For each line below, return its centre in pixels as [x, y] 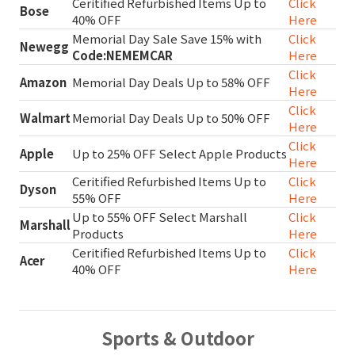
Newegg [44, 46]
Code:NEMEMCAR [122, 55]
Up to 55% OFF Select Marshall [160, 216]
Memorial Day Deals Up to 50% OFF [171, 117]
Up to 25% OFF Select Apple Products [179, 153]
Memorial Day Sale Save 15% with [167, 38]
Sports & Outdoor [177, 337]
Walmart [45, 117]
